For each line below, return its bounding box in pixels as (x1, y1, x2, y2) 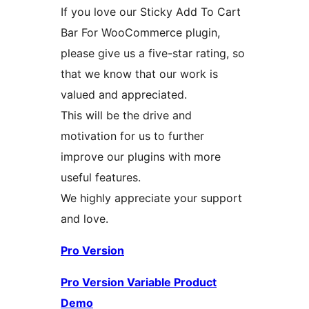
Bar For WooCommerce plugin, (61, 26, 220, 40)
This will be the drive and (61, 108, 192, 123)
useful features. (61, 170, 141, 185)
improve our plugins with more (61, 150, 221, 164)
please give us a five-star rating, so (61, 46, 245, 61)
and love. (61, 212, 108, 226)
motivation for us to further (61, 129, 204, 143)
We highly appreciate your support (61, 191, 242, 206)
